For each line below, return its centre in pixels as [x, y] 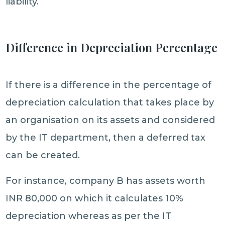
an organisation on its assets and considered [110, 120]
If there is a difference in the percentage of [109, 85]
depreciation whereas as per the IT [89, 216]
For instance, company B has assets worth [106, 181]
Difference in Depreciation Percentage [112, 47]
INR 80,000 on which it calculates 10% [95, 198]
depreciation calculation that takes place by [110, 102]
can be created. [43, 155]
